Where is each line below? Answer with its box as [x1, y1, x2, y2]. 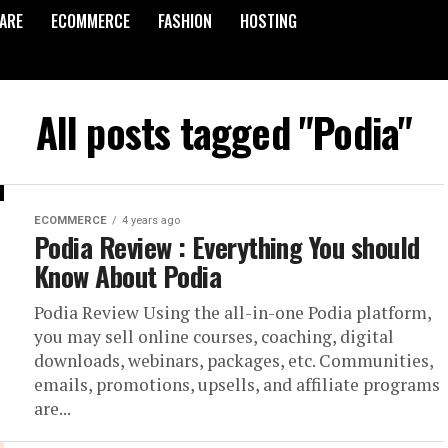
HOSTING [240, 9, 297, 33]
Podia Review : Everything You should [34, 227, 420, 267]
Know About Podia [34, 256, 222, 296]
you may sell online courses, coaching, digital [34, 325, 394, 348]
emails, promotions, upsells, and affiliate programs [34, 373, 440, 396]
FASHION [158, 9, 212, 33]
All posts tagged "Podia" [35, 102, 413, 162]
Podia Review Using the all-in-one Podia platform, [34, 301, 431, 324]
